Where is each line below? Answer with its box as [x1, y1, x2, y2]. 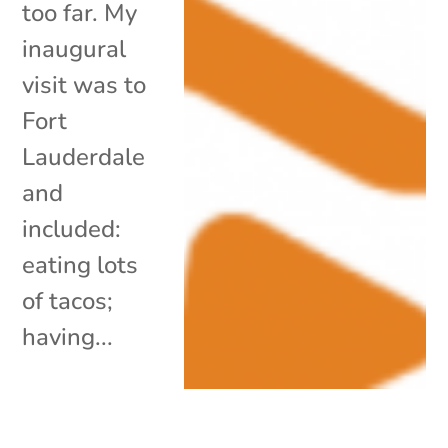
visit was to [22, 68, 147, 101]
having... [22, 320, 114, 353]
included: [22, 212, 122, 245]
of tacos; [22, 284, 114, 317]
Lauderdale [22, 140, 146, 173]
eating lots [22, 248, 139, 281]
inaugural [22, 32, 127, 65]
